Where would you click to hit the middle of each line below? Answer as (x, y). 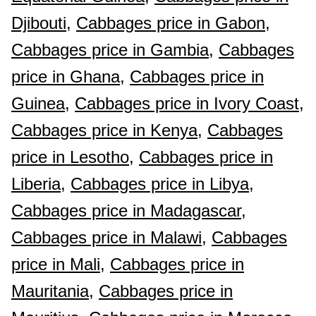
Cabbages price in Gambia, (113, 50)
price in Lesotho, (73, 157)
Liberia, (38, 184)
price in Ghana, (68, 77)
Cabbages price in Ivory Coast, (189, 103)
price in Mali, (58, 264)
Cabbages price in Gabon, (173, 23)
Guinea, (41, 103)
